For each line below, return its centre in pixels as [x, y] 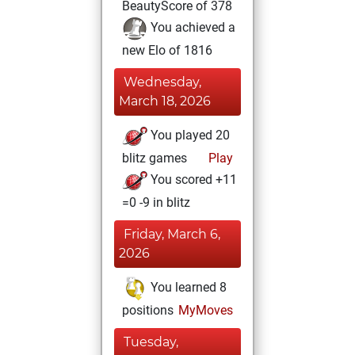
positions [148, 310]
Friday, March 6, [172, 234]
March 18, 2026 [165, 101]
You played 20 [189, 136]
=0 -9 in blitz [156, 202]
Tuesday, [151, 342]
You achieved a [191, 28]
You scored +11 [192, 180]
